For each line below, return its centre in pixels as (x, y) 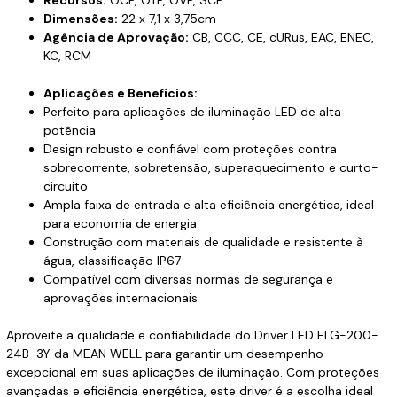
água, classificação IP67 (112, 261)
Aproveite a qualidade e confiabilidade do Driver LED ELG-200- (192, 335)
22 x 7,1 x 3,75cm (167, 19)
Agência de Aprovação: (116, 37)
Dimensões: (80, 19)
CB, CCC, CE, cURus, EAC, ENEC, (281, 37)
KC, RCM (67, 56)
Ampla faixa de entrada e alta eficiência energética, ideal (208, 205)
